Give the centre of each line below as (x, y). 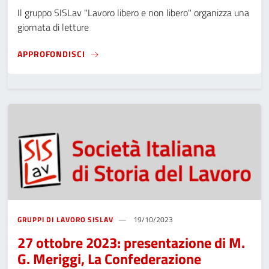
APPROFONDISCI (51, 53)
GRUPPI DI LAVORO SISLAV (65, 220)
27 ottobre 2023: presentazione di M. (131, 243)
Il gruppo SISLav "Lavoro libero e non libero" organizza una (133, 13)
